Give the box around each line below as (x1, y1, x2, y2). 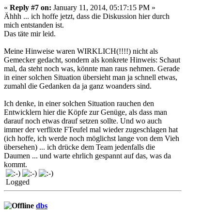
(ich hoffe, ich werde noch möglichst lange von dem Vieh (4, 134, 179, 142)
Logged (4, 177, 30, 186)
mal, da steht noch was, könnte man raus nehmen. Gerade (4, 64, 180, 73)
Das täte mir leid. (4, 29, 56, 38)
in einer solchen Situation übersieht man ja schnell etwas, (4, 73, 177, 81)
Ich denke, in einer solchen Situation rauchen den (4, 99, 154, 108)
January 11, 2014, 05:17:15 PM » (51, 3, 155, 12)
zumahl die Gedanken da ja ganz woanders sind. (4, 81, 152, 90)
